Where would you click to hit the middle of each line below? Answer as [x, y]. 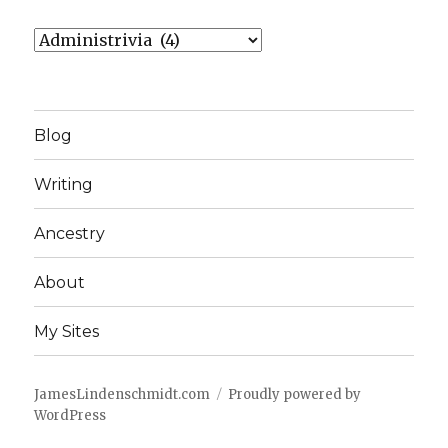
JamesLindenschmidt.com [122, 395]
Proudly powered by [295, 395]
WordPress [70, 416]
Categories [77, 39]
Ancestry [70, 233]
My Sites [67, 331]
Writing [64, 184]
